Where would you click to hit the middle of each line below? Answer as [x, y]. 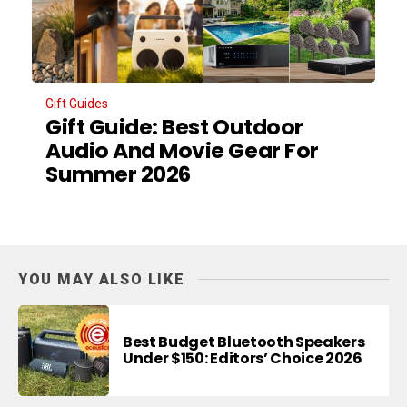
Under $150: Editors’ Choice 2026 [243, 358]
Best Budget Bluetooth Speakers [244, 342]
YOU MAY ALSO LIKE [102, 279]
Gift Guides [77, 103]
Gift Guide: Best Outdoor [174, 126]
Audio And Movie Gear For [182, 150]
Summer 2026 [118, 174]
